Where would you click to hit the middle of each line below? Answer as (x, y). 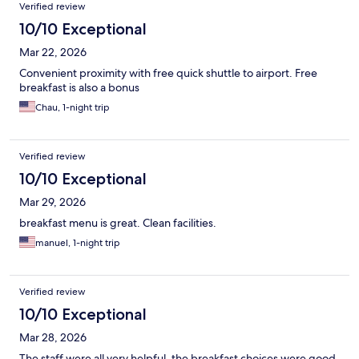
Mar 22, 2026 (53, 52)
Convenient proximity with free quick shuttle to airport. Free (168, 73)
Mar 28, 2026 (53, 338)
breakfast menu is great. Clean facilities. (118, 223)
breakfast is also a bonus (79, 88)
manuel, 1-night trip (78, 243)
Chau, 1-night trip (73, 108)
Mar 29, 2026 (52, 202)
